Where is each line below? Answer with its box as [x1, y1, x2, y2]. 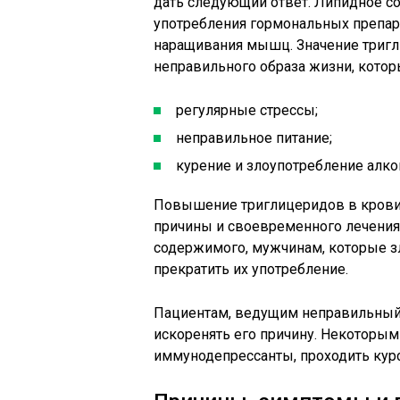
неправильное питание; [176, 129, 332, 146]
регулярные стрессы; [176, 102, 318, 119]
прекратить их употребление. [154, 261, 348, 278]
